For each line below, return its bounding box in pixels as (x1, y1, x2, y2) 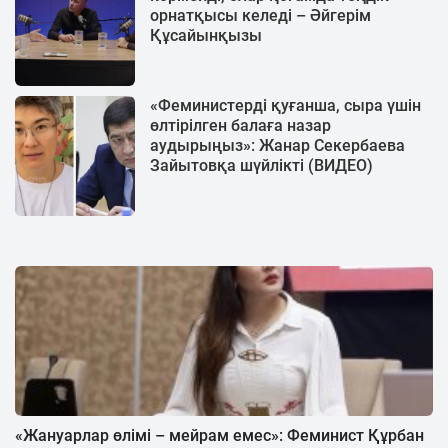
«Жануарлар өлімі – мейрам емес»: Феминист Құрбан (15, 425, 424, 445)
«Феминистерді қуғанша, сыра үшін (150, 95, 421, 115)
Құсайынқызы (150, 25, 262, 45)
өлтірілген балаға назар (150, 115, 331, 135)
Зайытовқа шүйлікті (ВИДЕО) (150, 155, 373, 175)
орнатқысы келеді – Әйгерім (150, 5, 371, 25)
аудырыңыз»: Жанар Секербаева (150, 135, 405, 155)
